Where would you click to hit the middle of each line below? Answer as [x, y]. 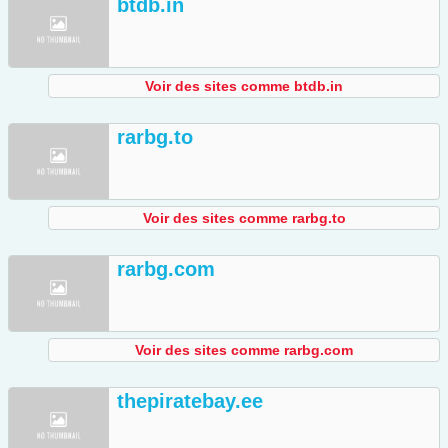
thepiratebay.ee [190, 401]
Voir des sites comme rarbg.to [244, 218]
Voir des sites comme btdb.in [244, 86]
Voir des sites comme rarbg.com [244, 350]
